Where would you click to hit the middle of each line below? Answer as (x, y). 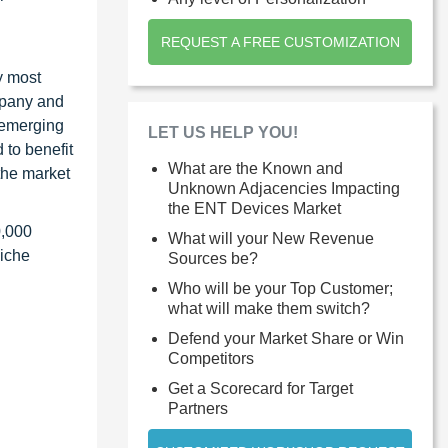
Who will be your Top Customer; (280, 288)
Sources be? (213, 258)
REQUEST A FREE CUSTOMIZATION (280, 41)
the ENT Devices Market (254, 208)
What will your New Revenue (271, 238)
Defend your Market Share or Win (286, 338)
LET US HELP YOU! (223, 132)
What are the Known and (255, 168)
